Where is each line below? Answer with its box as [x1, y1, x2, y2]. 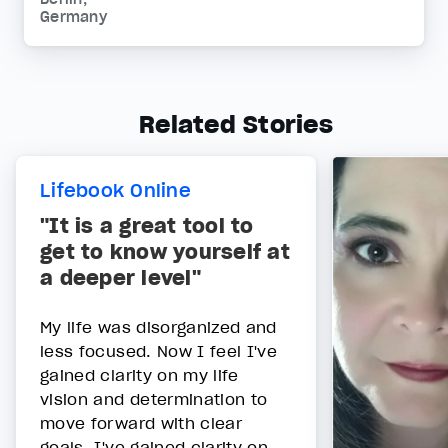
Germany [40, 8, 107, 26]
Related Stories [139, 109, 333, 140]
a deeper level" [40, 265, 201, 292]
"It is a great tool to [40, 213, 254, 240]
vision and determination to [40, 389, 268, 410]
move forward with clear [40, 413, 243, 434]
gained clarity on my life [40, 365, 239, 386]
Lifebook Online [40, 179, 191, 202]
